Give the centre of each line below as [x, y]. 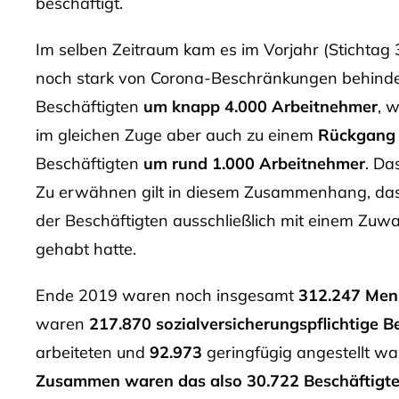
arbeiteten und [92, 352]
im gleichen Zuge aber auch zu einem [176, 134]
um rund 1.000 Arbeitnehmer [254, 163]
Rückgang [356, 134]
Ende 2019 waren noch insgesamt [167, 295]
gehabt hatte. [85, 248]
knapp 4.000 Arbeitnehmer [274, 106]
